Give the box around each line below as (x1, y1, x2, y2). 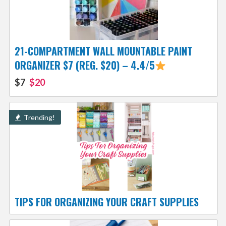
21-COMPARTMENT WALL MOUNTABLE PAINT (14, 43, 192, 59)
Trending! (22, 113, 55, 122)
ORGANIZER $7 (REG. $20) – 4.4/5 (14, 58, 155, 73)
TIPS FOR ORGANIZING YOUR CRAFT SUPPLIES (14, 194, 199, 210)
